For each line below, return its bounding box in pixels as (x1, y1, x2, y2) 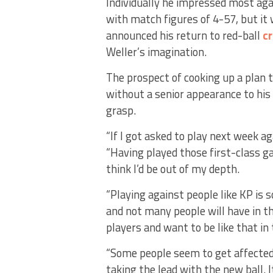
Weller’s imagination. (106, 43, 207, 60)
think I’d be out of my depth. (106, 160, 239, 177)
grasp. (106, 102, 136, 119)
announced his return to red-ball (106, 27, 263, 44)
